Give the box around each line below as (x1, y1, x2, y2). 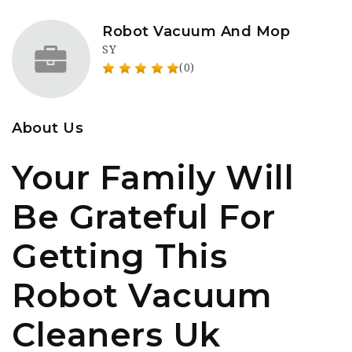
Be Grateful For (12, 196, 276, 237)
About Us (12, 119, 83, 137)
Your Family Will (12, 157, 294, 198)
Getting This (12, 236, 227, 277)
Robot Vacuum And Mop (102, 23, 290, 40)
